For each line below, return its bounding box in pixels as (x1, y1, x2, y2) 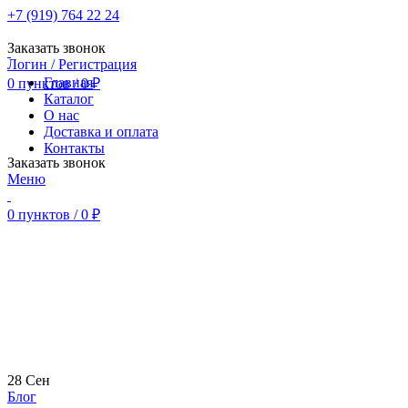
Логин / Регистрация (7, 56, 137, 72)
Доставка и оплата (44, 124, 158, 139)
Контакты (44, 140, 105, 156)
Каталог (44, 91, 94, 107)
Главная (44, 75, 93, 90)
